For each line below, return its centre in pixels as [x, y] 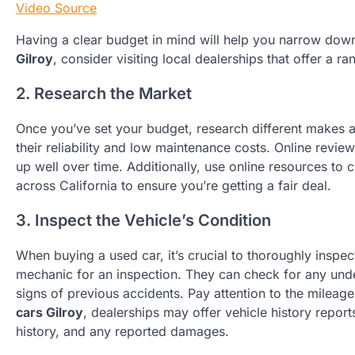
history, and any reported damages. [122, 332]
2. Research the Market [104, 94]
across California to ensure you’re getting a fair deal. [174, 186]
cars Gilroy [50, 313]
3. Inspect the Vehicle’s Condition [143, 221]
